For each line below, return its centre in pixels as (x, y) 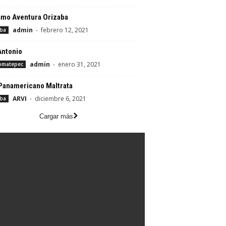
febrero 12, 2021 (65, 30)
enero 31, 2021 (79, 64)
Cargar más (56, 116)
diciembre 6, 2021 (60, 99)
